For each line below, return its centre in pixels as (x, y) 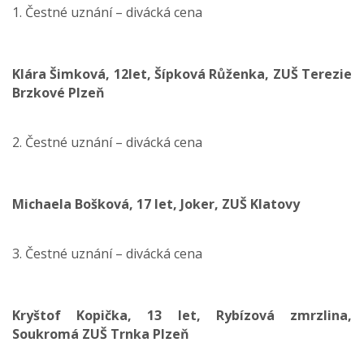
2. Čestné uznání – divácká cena (107, 142)
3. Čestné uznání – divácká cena (107, 253)
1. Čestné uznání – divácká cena (107, 12)
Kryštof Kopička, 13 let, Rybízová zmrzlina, (182, 315)
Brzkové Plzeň (58, 93)
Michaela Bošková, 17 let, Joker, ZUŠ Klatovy (156, 204)
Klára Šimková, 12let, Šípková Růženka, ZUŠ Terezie (182, 74)
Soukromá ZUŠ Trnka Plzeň (101, 334)
